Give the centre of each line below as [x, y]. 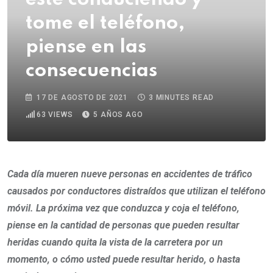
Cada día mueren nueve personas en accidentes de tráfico [130, 174]
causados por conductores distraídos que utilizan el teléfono [136, 191]
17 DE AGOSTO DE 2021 [82, 98]
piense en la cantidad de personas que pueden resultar [123, 225]
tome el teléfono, [105, 24]
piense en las [86, 48]
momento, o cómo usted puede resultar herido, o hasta [124, 260]
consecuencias [91, 71]
